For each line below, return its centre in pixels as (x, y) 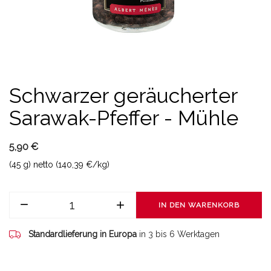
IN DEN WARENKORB (199, 205)
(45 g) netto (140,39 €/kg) (59, 165)
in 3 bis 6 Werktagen (179, 234)
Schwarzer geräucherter (123, 96)
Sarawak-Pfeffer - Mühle (124, 118)
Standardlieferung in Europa (83, 234)
